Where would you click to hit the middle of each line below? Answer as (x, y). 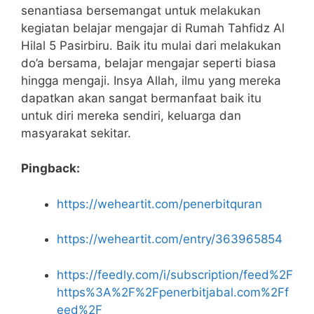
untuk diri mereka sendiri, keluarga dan (131, 115)
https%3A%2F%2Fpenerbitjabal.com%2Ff (173, 292)
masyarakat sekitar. (76, 133)
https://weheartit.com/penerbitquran (159, 204)
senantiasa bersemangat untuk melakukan (141, 10)
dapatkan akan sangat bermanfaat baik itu (141, 98)
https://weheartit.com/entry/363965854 (170, 239)
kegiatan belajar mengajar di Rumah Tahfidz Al (153, 28)
